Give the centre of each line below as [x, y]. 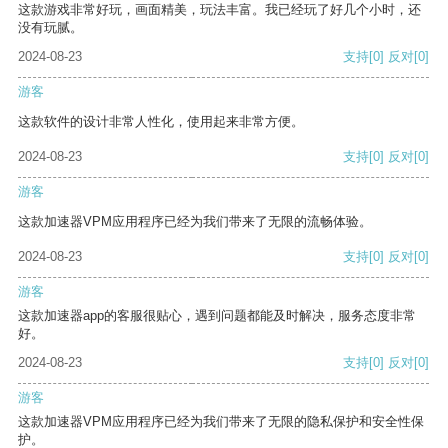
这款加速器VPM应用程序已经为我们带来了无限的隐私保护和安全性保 [221, 422]
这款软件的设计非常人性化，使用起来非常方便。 [161, 122]
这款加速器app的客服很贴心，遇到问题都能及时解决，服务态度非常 [217, 316]
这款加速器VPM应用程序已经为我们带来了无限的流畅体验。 [195, 222]
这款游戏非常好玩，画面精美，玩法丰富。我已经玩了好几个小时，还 [219, 10]
